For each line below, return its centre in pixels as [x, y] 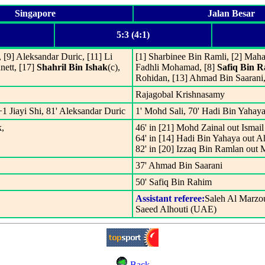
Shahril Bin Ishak [72, 67]
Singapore [35, 13]
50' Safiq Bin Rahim [174, 182]
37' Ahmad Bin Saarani [179, 165]
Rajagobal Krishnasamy [180, 94]
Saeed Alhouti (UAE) [176, 209]
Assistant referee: [170, 198]
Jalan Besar [231, 13]
